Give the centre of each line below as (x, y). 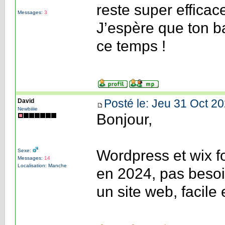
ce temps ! (131, 46)
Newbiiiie (27, 108)
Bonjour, (124, 119)
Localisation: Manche (42, 165)
